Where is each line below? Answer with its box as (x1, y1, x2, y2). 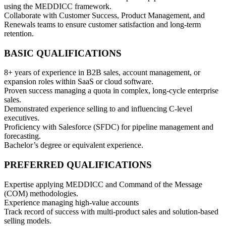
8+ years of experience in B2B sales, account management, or (4, 68, 200, 77)
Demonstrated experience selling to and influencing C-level (4, 104, 192, 114)
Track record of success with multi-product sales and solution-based (4, 207, 218, 216)
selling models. (4, 216, 51, 225)
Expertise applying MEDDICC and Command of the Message (4, 180, 202, 189)
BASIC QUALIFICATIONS (4, 47, 122, 59)
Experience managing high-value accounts (4, 198, 139, 207)
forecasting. (4, 132, 41, 141)
